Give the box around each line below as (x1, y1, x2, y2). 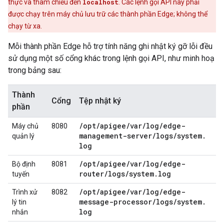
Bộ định (12, 160, 35, 168)
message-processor (79, 197, 152, 206)
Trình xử (12, 188, 37, 196)
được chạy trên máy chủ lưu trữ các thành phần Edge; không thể (8, 10, 207, 18)
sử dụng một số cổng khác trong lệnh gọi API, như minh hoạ (8, 53, 214, 63)
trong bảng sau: (8, 65, 61, 75)
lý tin (12, 198, 26, 206)
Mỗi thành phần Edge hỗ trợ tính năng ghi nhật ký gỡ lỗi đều (8, 41, 212, 51)
